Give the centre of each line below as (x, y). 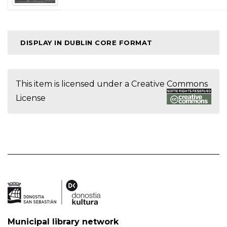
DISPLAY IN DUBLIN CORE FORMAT (86, 43)
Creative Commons (169, 84)
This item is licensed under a (73, 84)
